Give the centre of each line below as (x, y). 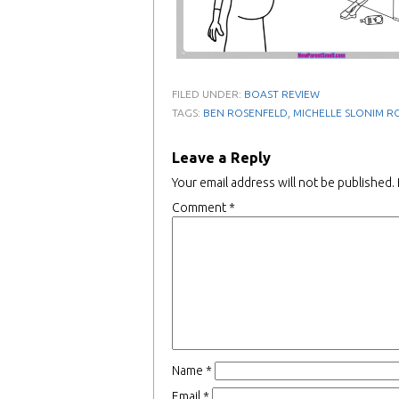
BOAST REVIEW (282, 94)
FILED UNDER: (208, 94)
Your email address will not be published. (283, 183)
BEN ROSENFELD (245, 113)
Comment (200, 208)
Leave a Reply (221, 158)
